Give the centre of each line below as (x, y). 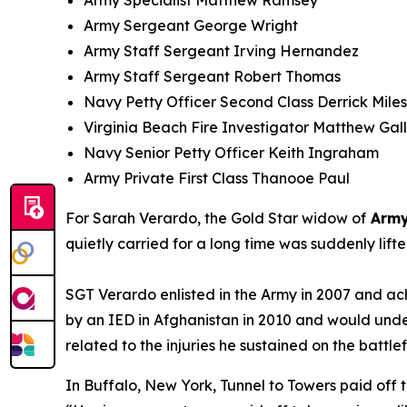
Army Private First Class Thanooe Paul (218, 178)
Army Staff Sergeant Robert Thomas (212, 76)
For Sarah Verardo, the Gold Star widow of (216, 218)
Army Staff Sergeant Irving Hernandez (221, 51)
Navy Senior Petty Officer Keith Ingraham (231, 153)
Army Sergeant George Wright (191, 25)
